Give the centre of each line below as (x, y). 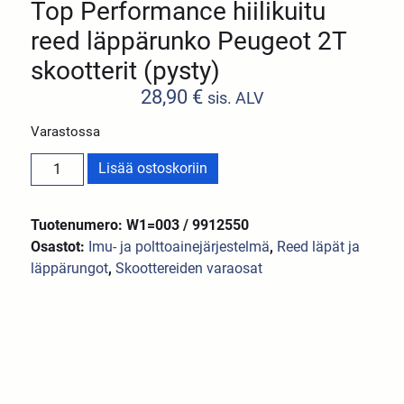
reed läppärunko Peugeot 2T (189, 41)
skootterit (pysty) (126, 71)
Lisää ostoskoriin (152, 169)
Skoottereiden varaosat (189, 269)
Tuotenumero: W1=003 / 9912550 (140, 225)
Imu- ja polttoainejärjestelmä (179, 247)
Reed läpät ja (319, 247)
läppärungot (70, 269)
